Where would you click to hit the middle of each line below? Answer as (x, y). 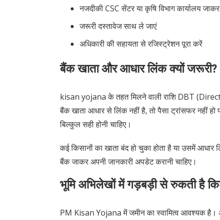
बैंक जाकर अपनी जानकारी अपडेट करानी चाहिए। (128, 162)
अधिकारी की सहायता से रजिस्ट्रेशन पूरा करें (141, 44)
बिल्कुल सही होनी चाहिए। (96, 124)
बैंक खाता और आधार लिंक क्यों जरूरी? (138, 69)
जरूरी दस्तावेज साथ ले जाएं (118, 26)
